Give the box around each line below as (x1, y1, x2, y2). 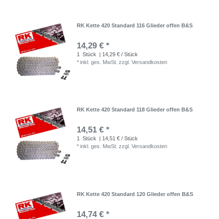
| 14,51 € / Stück (98, 135, 138, 142)
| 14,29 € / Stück (98, 51, 138, 57)
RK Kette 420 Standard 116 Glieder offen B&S (77, 22, 193, 28)
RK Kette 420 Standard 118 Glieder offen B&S (77, 107, 193, 113)
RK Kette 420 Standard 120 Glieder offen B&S (77, 191, 194, 197)
